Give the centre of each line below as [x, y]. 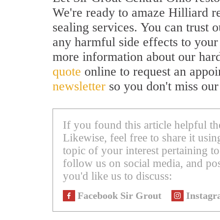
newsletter [79, 86]
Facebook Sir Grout [120, 196]
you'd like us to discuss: [117, 176]
